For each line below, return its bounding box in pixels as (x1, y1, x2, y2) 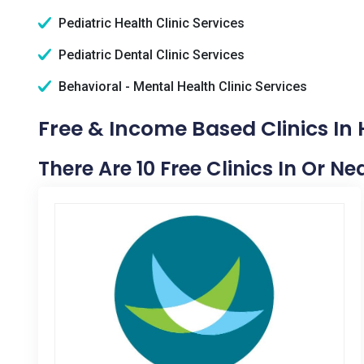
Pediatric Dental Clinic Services (55, 47, 245, 63)
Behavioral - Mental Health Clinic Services (55, 79, 307, 94)
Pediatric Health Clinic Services (55, 15, 245, 31)
